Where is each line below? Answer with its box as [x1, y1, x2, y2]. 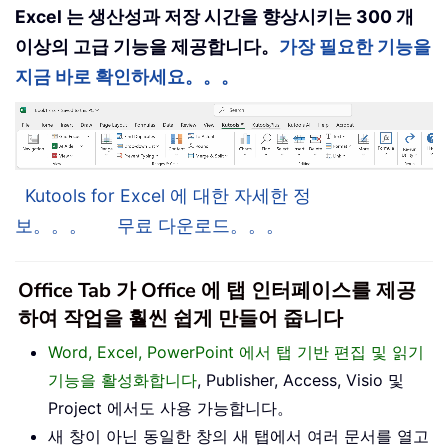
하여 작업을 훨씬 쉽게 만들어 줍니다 [18, 304, 343, 332]
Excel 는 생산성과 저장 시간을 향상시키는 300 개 [15, 6, 414, 28]
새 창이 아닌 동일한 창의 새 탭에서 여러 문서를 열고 [48, 425, 429, 446]
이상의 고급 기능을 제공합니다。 [15, 36, 279, 58]
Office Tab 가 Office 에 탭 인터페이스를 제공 [18, 276, 416, 304]
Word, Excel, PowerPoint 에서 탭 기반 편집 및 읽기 [48, 341, 424, 362]
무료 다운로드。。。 [117, 214, 284, 236]
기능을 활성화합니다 [48, 369, 197, 390]
